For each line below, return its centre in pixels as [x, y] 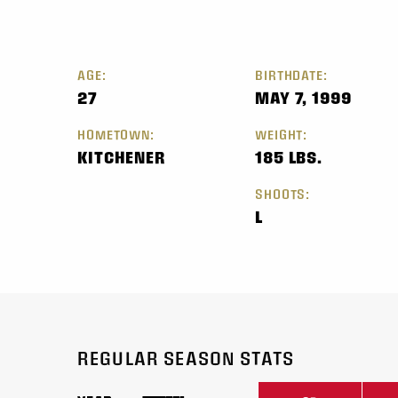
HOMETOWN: [116, 135]
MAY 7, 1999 [303, 98]
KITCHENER [122, 157]
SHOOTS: [283, 194]
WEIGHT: [282, 135]
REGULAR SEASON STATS [186, 358]
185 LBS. [289, 157]
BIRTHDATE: [291, 75]
